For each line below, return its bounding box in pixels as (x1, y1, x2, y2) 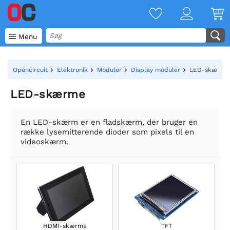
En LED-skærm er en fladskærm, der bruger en (21, 118, 198, 127)
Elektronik (57, 66, 88, 73)
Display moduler (131, 66, 180, 73)
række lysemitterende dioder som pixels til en (21, 127, 194, 137)
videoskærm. (21, 137, 68, 146)
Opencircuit (13, 66, 48, 73)
